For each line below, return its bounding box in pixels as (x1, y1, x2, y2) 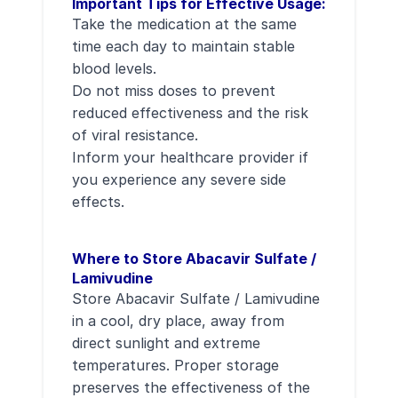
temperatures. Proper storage (72, 356, 279, 374)
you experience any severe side (72, 171, 286, 188)
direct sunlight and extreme (72, 334, 260, 352)
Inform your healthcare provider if (72, 148, 308, 166)
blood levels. (72, 60, 156, 77)
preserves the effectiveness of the (72, 378, 310, 396)
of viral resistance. (72, 126, 198, 144)
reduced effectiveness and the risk (72, 104, 308, 122)
